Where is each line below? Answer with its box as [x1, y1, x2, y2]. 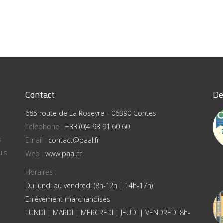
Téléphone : [25, 122, 65, 131]
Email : [25, 135, 48, 145]
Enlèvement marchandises [25, 194, 110, 204]
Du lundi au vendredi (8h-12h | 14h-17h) [25, 181, 153, 190]
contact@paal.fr [48, 135, 99, 145]
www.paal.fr [45, 149, 82, 158]
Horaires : [25, 167, 56, 177]
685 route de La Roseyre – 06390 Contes [25, 109, 156, 118]
